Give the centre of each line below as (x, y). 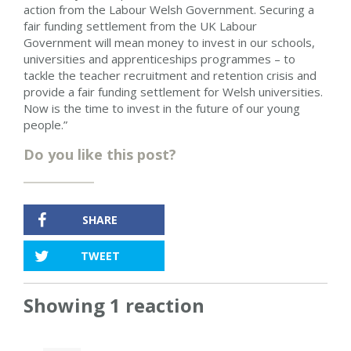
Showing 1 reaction (114, 305)
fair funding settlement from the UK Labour (140, 25)
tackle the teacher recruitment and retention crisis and (170, 75)
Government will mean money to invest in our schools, (169, 42)
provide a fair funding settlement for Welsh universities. (173, 91)
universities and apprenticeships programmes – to (159, 58)
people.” (45, 124)
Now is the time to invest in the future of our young (162, 108)
